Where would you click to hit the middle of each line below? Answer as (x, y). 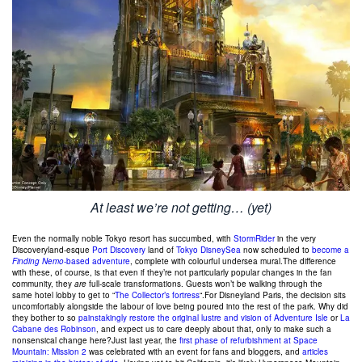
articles (315, 351)
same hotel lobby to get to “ (63, 295)
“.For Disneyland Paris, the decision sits (273, 295)
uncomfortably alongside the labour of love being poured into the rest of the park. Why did (180, 306)
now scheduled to (276, 249)
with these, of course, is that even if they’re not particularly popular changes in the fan (172, 272)
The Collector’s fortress (157, 295)
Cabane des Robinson (54, 328)
